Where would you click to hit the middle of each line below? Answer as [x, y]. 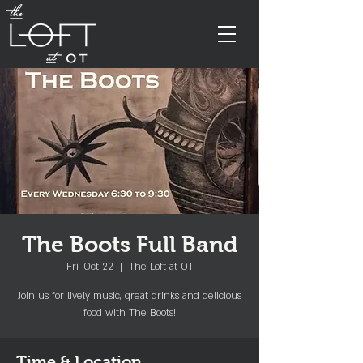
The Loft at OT [161, 267]
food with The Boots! [130, 313]
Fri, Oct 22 [90, 267]
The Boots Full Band [130, 244]
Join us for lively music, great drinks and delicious [130, 296]
